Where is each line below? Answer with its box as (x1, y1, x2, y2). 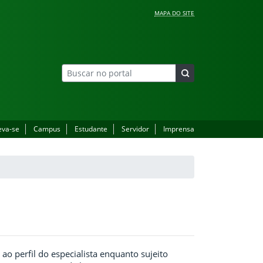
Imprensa (163, 123, 194, 134)
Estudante (75, 123, 107, 134)
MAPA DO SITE (154, 9, 194, 17)
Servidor (122, 123, 149, 134)
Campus (33, 123, 60, 134)
